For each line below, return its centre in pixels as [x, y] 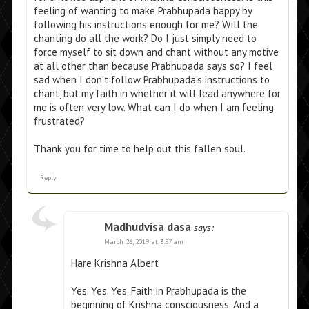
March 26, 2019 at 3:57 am [143, 242]
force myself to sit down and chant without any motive [156, 52]
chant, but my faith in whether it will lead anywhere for [157, 94]
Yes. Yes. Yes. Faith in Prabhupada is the [158, 291]
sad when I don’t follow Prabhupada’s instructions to [151, 80]
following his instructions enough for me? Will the [146, 25]
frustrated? [59, 121]
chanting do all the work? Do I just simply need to [145, 39]
